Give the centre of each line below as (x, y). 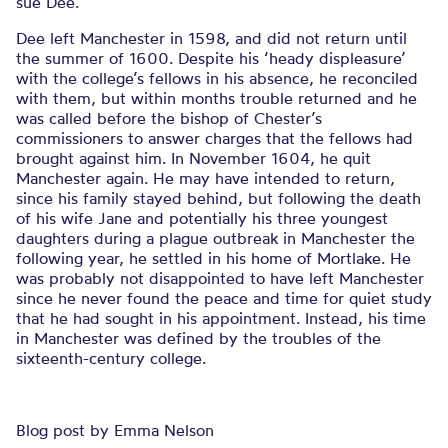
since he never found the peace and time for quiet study (224, 298)
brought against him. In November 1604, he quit (193, 158)
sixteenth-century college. (111, 358)
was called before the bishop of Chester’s (169, 118)
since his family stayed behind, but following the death (218, 198)
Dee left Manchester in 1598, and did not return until (211, 38)
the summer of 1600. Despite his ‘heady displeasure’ (211, 58)
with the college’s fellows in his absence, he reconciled (217, 78)
